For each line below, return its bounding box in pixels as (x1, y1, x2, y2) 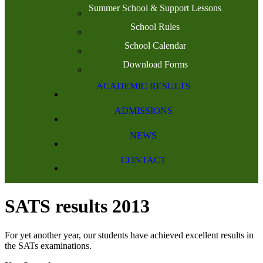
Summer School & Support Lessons (89, 3, 221, 13)
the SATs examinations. (5, 240, 92, 251)
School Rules (130, 22, 180, 32)
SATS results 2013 (5, 195, 150, 217)
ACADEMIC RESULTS (96, 81, 191, 91)
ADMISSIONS (114, 106, 173, 116)
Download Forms (122, 59, 188, 69)
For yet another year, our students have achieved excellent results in (5, 230, 254, 240)
